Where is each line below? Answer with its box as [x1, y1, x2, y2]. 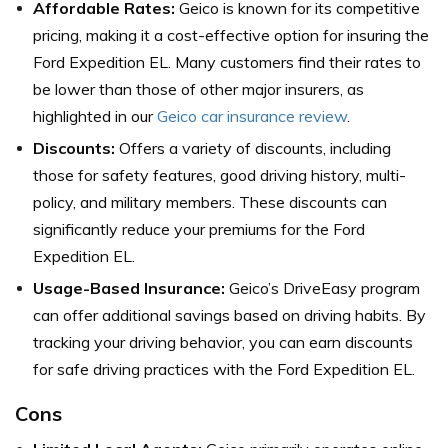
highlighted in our [33, 106, 157, 127]
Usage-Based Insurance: [33, 278, 225, 299]
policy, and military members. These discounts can [33, 192, 387, 213]
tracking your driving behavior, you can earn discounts [33, 332, 413, 353]
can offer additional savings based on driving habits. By [33, 305, 426, 326]
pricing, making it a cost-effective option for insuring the [33, 25, 429, 46]
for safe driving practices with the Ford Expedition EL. [33, 359, 415, 380]
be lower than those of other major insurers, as [33, 79, 364, 100]
